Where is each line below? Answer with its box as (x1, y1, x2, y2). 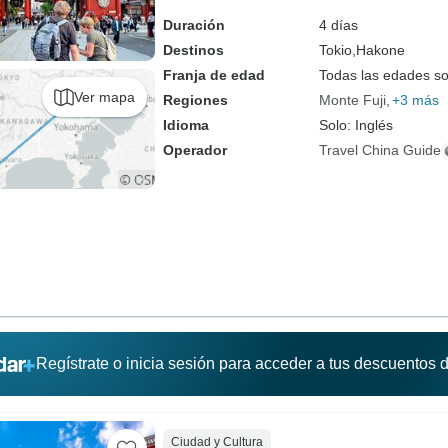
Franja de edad (162, 67, 265, 83)
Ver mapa (73, 88, 135, 105)
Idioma (162, 117, 209, 133)
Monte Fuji (318, 92, 386, 108)
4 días (318, 17, 358, 33)
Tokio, (318, 42, 356, 58)
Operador (162, 142, 227, 158)
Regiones (162, 92, 228, 108)
